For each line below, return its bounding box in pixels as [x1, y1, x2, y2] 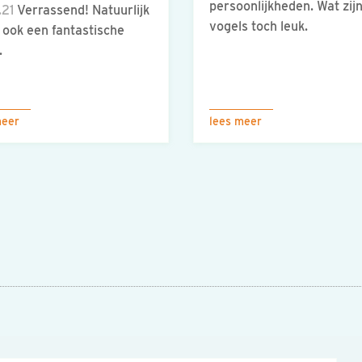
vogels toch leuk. [209, 19, 308, 35]
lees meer [209, 115, 262, 128]
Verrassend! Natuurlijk [14, 2, 149, 19]
